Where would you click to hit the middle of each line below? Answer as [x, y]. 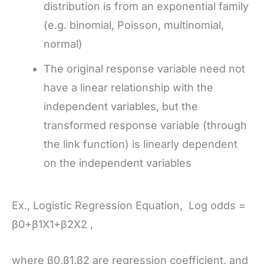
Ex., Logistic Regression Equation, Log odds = [129, 205]
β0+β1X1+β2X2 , [54, 224]
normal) [63, 44]
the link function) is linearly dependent [141, 144]
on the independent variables [119, 163]
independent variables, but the [121, 106]
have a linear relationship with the [128, 87]
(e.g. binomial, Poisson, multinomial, [134, 25]
